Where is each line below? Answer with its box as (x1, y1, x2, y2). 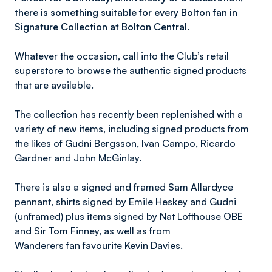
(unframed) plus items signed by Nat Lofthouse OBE (15, 210, 243, 222)
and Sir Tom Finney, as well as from (15, 225, 173, 237)
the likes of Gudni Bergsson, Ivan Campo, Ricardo (15, 137, 236, 149)
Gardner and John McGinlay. (15, 152, 141, 164)
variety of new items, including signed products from (15, 123, 249, 135)
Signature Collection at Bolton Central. (15, 21, 192, 33)
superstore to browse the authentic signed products (15, 64, 246, 76)
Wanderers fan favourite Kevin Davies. (15, 239, 183, 251)
